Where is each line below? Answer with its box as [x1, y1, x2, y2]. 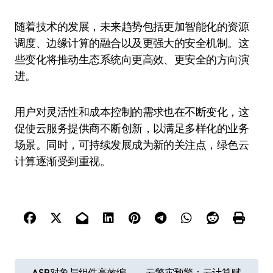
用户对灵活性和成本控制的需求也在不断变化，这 [15, 105, 249, 119]
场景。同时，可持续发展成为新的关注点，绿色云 [15, 138, 249, 152]
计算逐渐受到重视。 [15, 154, 111, 168]
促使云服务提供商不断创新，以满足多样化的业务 [15, 121, 249, 135]
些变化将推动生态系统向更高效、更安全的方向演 [15, 52, 249, 66]
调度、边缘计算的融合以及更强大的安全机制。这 [15, 36, 249, 50]
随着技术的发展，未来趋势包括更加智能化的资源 [15, 19, 249, 34]
